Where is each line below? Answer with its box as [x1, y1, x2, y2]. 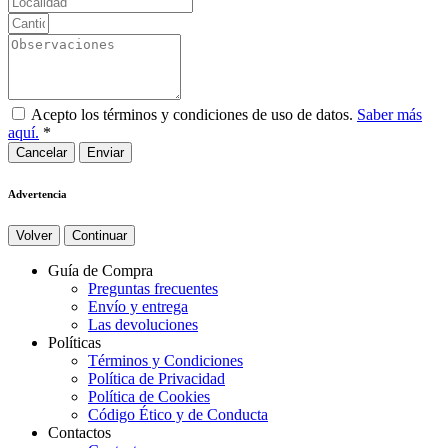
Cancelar [16, 145, 67, 161]
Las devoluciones [88, 316, 198, 334]
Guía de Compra [48, 262, 153, 280]
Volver [16, 228, 52, 244]
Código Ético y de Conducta [88, 406, 268, 424]
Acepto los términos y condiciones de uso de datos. [31, 106, 357, 124]
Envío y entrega [88, 298, 188, 316]
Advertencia [8, 188, 67, 201]
